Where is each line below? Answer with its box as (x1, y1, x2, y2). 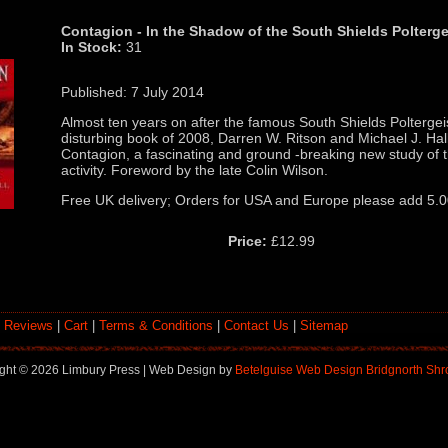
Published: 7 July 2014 (61, 83, 204, 100)
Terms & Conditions (99, 317, 213, 333)
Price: (228, 232, 267, 249)
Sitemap (300, 317, 348, 333)
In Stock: (61, 38, 122, 55)
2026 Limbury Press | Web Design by (30, 362, 235, 377)
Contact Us (224, 317, 289, 333)
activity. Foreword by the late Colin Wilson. (61, 161, 328, 178)
